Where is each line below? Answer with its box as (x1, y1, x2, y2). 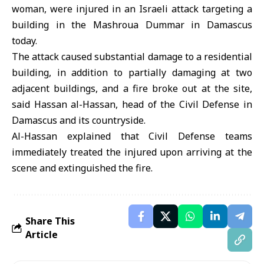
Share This (25, 214, 75, 227)
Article (25, 228, 58, 241)
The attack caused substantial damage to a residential (12, 50, 252, 63)
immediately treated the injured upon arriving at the (12, 146, 252, 159)
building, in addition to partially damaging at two (12, 66, 252, 79)
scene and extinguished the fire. (12, 161, 153, 174)
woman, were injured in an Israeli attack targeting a (12, 2, 252, 15)
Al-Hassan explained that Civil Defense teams (12, 130, 252, 143)
